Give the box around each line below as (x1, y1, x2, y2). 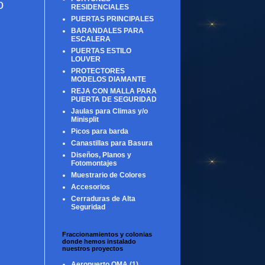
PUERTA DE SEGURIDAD (71, 95, 157, 104)
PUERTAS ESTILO (71, 46, 131, 55)
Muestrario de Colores (71, 170, 146, 179)
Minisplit (71, 115, 99, 124)
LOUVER (71, 54, 101, 63)
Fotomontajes (71, 159, 117, 167)
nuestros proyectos (62, 244, 123, 252)
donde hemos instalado (62, 237, 136, 245)
